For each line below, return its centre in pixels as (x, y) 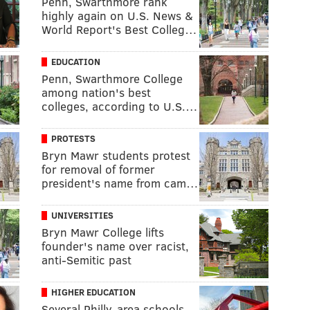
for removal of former (98, 169)
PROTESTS (73, 138)
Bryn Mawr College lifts (103, 232)
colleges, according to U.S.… (120, 106)
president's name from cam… (120, 183)
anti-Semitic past (86, 260)
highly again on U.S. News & (117, 16)
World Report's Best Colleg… (119, 29)
